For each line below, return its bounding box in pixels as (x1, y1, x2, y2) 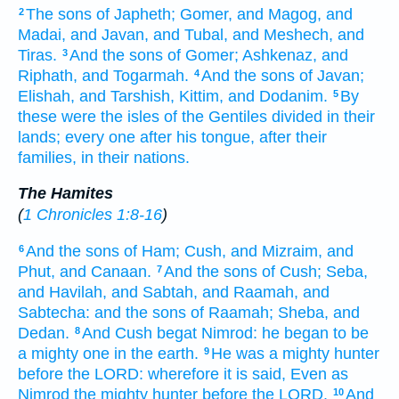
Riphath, (18, 66, 77, 85)
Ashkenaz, (242, 45, 317, 64)
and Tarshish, (79, 86, 175, 105)
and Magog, (237, 4, 322, 23)
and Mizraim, (231, 241, 322, 260)
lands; (18, 127, 61, 146)
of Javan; (299, 66, 364, 85)
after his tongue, (140, 127, 255, 146)
